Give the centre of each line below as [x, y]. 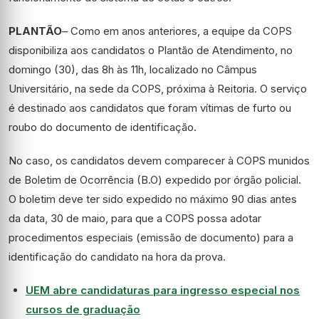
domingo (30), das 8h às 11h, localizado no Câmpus [133, 70]
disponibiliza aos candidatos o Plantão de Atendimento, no [151, 51]
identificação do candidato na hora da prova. [117, 257]
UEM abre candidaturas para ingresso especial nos [163, 291]
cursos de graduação [83, 310]
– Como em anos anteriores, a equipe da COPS [177, 31]
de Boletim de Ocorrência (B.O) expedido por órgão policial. [155, 180]
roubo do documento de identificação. [103, 127]
